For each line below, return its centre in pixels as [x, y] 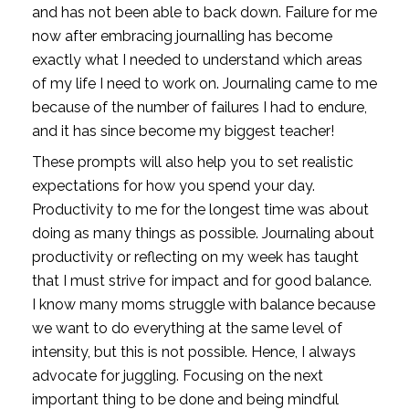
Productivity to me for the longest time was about [200, 209]
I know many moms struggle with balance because [203, 304]
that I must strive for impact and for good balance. [201, 280]
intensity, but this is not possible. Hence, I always [194, 351]
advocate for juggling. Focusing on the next [177, 375]
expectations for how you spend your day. [173, 185]
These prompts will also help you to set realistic [192, 162]
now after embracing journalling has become [182, 36]
